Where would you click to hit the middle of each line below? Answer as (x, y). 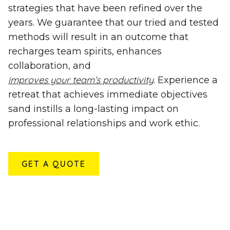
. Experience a (186, 80)
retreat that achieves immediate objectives (108, 94)
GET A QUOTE (54, 164)
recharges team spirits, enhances (85, 51)
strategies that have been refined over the (105, 8)
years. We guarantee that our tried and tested (113, 22)
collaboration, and (50, 65)
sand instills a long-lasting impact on (93, 109)
